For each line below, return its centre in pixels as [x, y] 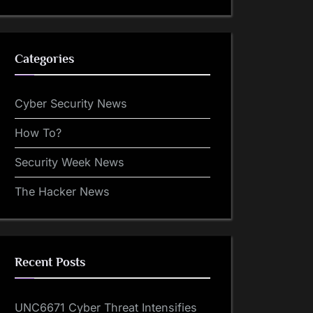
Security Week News [70, 162]
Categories [44, 58]
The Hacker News [62, 192]
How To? [38, 133]
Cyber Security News [71, 104]
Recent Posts [50, 262]
